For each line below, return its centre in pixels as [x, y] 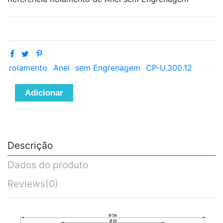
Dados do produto [48, 165]
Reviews [26, 183]
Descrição [30, 146]
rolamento [28, 68]
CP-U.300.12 [169, 68]
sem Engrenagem [108, 68]
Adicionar [44, 93]
